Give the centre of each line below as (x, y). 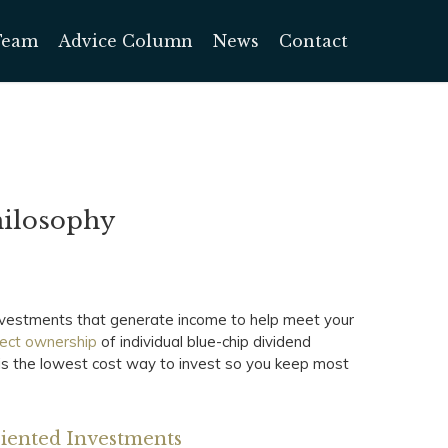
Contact (313, 40)
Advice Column (125, 40)
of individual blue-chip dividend (204, 341)
